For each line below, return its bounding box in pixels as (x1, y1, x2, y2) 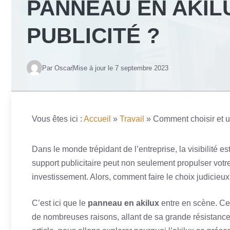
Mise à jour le (73, 64, 115, 72)
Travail (120, 114, 144, 123)
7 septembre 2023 (115, 64, 168, 72)
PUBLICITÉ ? (27, 24, 160, 48)
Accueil (84, 114, 111, 123)
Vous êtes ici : (32, 114, 82, 123)
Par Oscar (42, 64, 72, 72)
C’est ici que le (32, 199, 88, 207)
